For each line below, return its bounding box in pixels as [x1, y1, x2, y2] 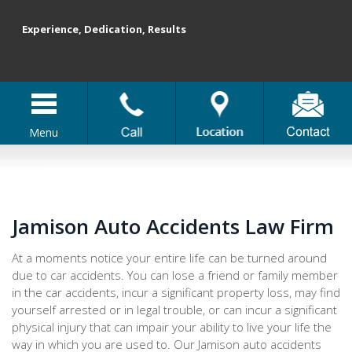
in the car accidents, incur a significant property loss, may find [12, 284, 340, 300]
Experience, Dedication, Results [27, 27, 233, 46]
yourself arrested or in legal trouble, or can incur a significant [12, 302, 337, 317]
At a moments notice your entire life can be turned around [12, 250, 327, 266]
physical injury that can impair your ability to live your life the [12, 319, 332, 335]
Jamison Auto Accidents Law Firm [12, 212, 334, 240]
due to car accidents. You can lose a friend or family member [12, 267, 338, 283]
